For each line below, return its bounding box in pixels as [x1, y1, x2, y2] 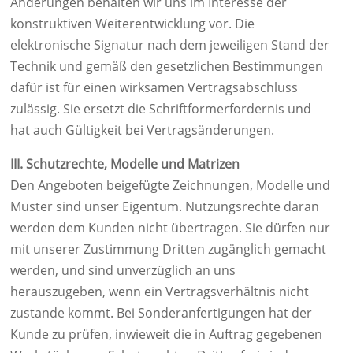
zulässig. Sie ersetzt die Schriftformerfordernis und [10, 100, 311, 117]
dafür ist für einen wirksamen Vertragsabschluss [10, 79, 298, 96]
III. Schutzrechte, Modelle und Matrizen [10, 155, 240, 173]
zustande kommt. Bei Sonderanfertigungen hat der [10, 304, 312, 321]
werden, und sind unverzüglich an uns [10, 262, 236, 279]
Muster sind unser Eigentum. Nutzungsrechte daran [10, 198, 319, 215]
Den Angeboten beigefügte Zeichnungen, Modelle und [10, 176, 330, 194]
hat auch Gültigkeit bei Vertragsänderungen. [10, 121, 274, 139]
